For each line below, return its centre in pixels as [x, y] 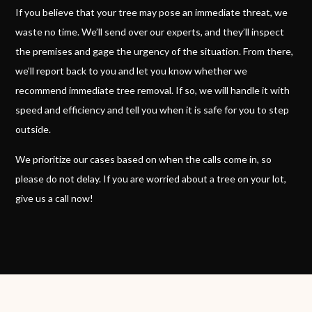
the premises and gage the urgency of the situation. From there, [155, 52]
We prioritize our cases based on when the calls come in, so [144, 159]
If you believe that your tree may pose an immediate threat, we [152, 13]
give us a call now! [55, 198]
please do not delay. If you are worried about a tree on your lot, [151, 179]
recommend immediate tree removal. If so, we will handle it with [153, 91]
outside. [33, 130]
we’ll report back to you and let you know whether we [132, 71]
